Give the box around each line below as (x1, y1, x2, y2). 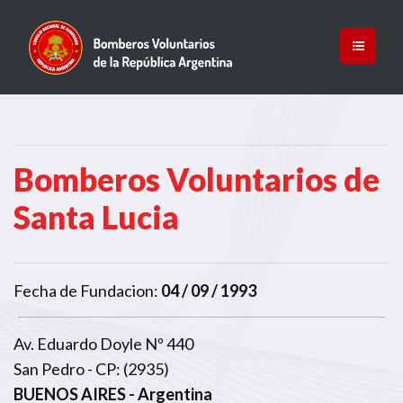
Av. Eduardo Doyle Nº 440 (13, 333, 193, 354)
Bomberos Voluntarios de (13, 159, 380, 198)
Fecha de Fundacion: (13, 280, 158, 300)
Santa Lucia (13, 197, 179, 236)
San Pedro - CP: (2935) (13, 358, 169, 379)
